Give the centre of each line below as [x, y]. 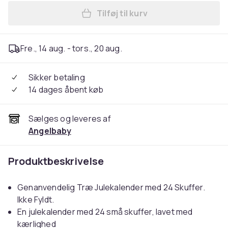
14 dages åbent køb [66, 90]
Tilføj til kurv [122, 13]
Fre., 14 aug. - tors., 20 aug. [71, 48]
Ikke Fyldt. [36, 199]
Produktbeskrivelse [56, 161]
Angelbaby [50, 131]
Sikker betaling [57, 77]
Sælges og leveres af [70, 119]
